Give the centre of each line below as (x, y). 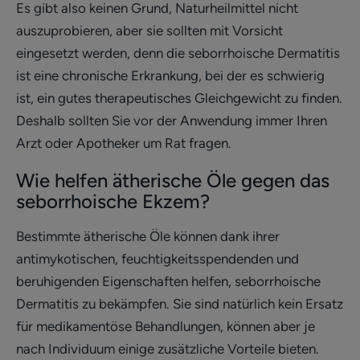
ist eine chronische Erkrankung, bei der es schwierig (170, 75)
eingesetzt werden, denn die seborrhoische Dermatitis (178, 53)
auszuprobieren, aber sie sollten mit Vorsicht (149, 30)
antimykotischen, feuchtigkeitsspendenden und (157, 258)
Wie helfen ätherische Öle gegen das (173, 180)
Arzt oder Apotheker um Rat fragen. (124, 143)
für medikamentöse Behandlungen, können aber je (166, 326)
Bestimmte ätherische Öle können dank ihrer (148, 236)
